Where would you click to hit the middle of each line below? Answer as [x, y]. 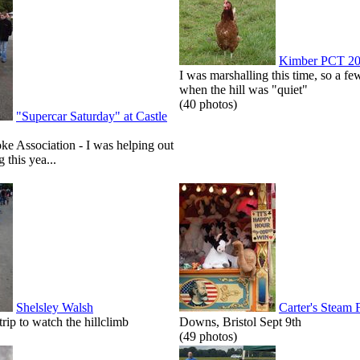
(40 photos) [208, 104]
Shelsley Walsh [55, 307]
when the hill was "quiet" [243, 89]
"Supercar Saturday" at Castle [92, 116]
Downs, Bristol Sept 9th [240, 321]
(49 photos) [208, 336]
